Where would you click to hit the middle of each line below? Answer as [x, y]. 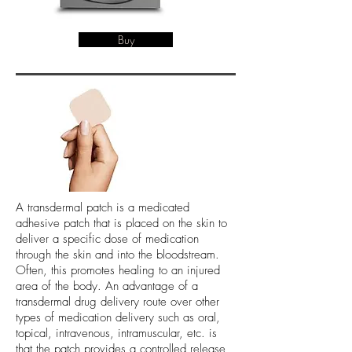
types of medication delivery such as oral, [118, 317]
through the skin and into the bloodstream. [117, 255]
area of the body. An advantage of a [107, 286]
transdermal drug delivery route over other [117, 302]
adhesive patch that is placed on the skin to [121, 223]
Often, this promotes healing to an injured [118, 270]
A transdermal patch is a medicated [103, 207]
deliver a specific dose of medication [107, 239]
